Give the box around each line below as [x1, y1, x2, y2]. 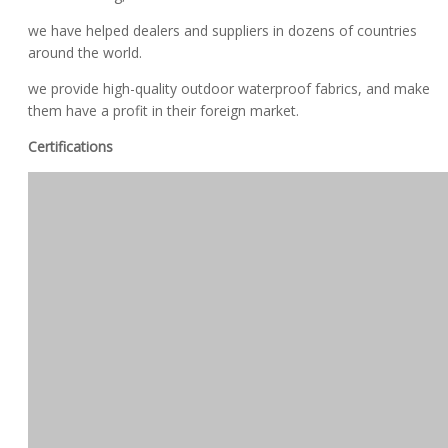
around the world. [28, 42, 142, 62]
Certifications [28, 136, 113, 156]
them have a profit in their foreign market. [28, 100, 299, 120]
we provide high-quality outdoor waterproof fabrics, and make [28, 78, 430, 98]
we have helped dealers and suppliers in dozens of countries [28, 20, 417, 40]
